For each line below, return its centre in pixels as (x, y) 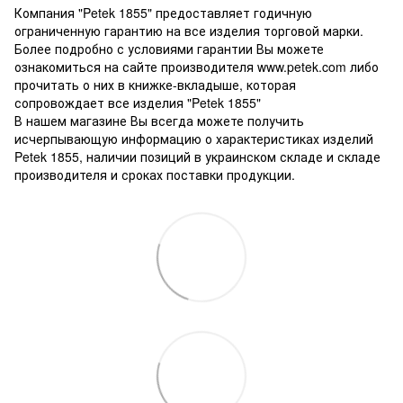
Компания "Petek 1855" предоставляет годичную (163, 12)
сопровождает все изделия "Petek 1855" (138, 102)
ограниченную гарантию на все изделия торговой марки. (189, 30)
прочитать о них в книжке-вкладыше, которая (155, 84)
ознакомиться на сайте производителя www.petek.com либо (197, 66)
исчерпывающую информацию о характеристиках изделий (194, 138)
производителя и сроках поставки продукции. (155, 174)
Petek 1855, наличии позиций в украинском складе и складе (197, 156)
